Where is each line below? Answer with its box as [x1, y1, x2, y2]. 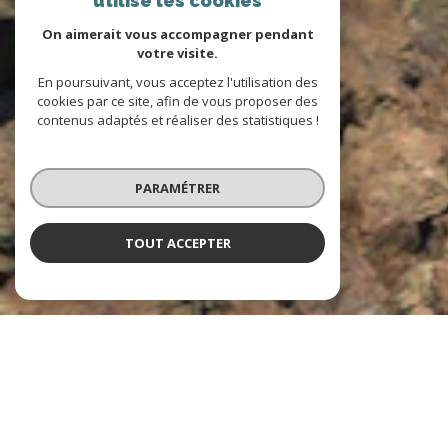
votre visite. [137, 44, 218, 62]
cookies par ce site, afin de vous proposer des [37, 92, 318, 110]
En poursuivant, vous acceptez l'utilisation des [37, 73, 318, 91]
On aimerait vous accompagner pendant [41, 25, 314, 43]
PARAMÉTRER [135, 178, 220, 197]
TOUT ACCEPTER [124, 233, 231, 252]
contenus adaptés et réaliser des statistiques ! [36, 111, 319, 129]
